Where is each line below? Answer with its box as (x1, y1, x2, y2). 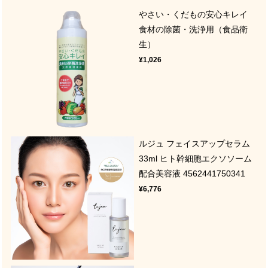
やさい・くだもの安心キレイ (139, 9, 257, 19)
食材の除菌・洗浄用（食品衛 (139, 24, 248, 34)
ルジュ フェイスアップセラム (139, 138, 251, 148)
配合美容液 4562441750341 (139, 168, 246, 178)
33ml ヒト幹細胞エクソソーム (139, 153, 252, 163)
